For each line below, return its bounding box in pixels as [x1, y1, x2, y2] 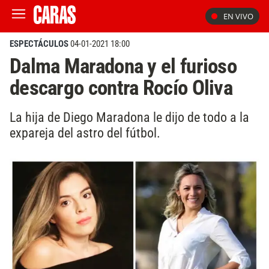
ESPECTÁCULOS [10, 38, 68, 49]
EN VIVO [223, 11, 253, 22]
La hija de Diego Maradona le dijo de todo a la [10, 109, 249, 125]
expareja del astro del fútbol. [10, 124, 160, 141]
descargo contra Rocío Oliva [10, 75, 232, 100]
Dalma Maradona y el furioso [10, 53, 237, 79]
